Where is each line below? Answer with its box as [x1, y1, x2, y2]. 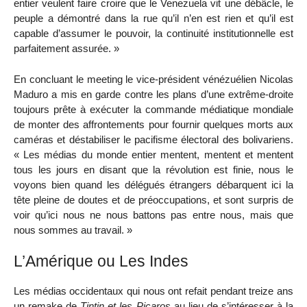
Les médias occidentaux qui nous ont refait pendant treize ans [14, 285, 293, 297]
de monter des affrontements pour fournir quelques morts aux [14, 118, 293, 130]
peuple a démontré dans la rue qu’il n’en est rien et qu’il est [14, 12, 293, 24]
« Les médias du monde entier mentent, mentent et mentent [14, 148, 293, 160]
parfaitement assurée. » [14, 42, 119, 54]
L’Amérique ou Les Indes [14, 251, 188, 270]
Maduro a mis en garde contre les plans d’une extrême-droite [14, 88, 293, 100]
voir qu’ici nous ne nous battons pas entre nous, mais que [14, 208, 293, 221]
